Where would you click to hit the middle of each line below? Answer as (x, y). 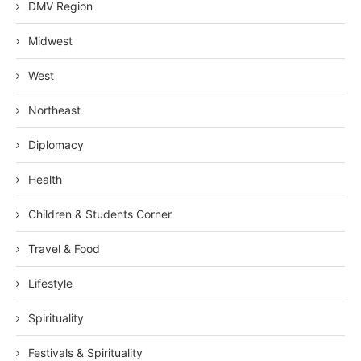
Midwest (50, 40)
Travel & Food (64, 248)
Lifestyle (50, 283)
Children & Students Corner (100, 214)
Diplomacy (56, 144)
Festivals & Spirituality (85, 352)
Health (45, 179)
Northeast (54, 110)
